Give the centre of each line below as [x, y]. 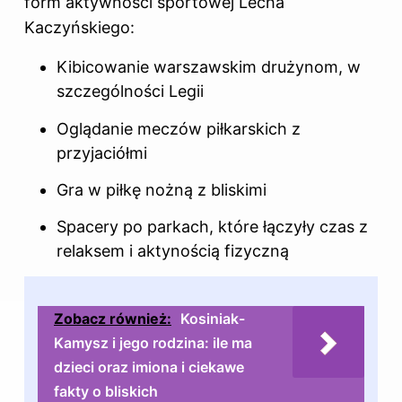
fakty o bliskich [106, 391]
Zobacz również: [113, 318]
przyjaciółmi [102, 153]
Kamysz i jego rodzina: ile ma [153, 342]
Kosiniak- [213, 318]
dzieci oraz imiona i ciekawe [149, 367]
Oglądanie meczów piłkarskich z [179, 128]
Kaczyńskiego [77, 28]
